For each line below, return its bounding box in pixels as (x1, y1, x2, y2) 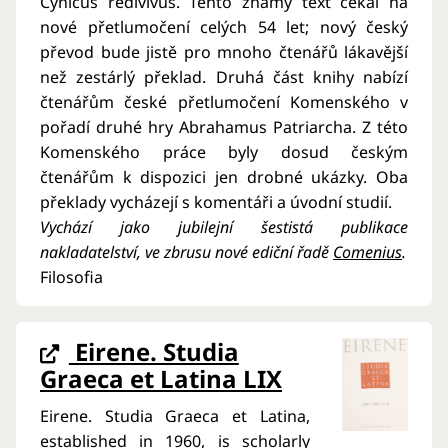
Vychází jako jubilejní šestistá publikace (40, 215, 408, 238)
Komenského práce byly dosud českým (40, 140, 408, 163)
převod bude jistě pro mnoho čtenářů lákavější (40, 40, 408, 63)
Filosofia (40, 265, 103, 288)
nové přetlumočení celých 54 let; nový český (40, 15, 408, 38)
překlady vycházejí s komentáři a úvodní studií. (40, 190, 392, 213)
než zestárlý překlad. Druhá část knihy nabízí (40, 65, 408, 88)
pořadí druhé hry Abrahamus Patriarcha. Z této (40, 115, 408, 138)
